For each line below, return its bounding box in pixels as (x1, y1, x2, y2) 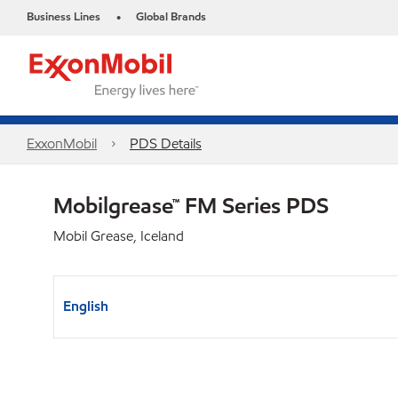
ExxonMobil (27, 134, 97, 153)
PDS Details (129, 134, 202, 153)
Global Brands (136, 9, 206, 25)
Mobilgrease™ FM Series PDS (53, 191, 329, 219)
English (63, 297, 108, 315)
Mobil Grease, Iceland (53, 227, 184, 245)
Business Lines (27, 9, 100, 25)
